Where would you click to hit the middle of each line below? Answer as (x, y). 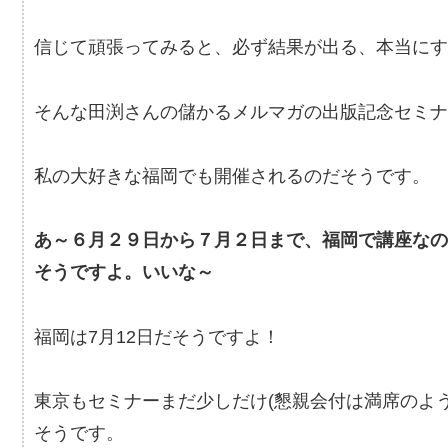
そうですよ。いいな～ (124, 272)
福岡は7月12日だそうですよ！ (157, 336)
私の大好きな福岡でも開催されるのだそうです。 (232, 176)
